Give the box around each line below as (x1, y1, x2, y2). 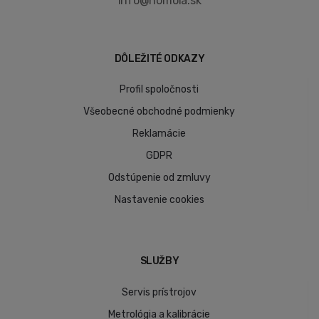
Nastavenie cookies (114, 194, 204, 206)
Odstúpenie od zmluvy (108, 172, 211, 184)
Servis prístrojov (122, 286, 197, 298)
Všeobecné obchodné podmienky (83, 105, 235, 118)
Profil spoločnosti (120, 83, 199, 96)
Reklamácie (132, 127, 186, 140)
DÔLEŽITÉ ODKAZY (114, 52, 205, 65)
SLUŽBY (140, 255, 179, 268)
